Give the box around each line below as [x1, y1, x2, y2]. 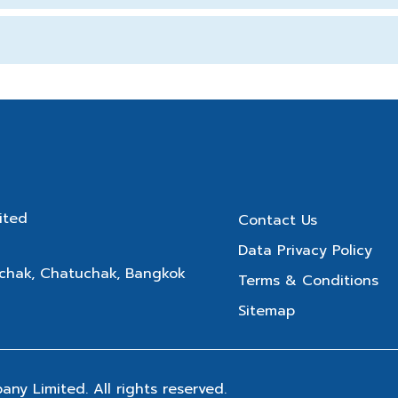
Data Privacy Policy [238, 240, 372, 262]
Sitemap [238, 300, 295, 322]
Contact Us [238, 210, 317, 232]
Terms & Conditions [238, 270, 378, 292]
